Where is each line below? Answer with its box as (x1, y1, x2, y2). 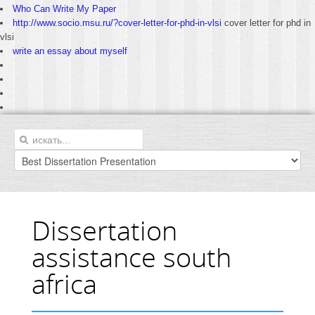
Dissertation (32, 212, 177, 248)
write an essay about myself (13, 46, 127, 56)
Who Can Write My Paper (13, 4, 116, 14)
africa (32, 265, 97, 302)
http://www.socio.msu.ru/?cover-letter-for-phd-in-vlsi (13, 18, 221, 28)
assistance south (32, 238, 231, 275)
